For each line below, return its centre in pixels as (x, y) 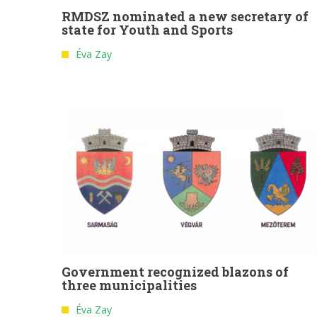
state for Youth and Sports (147, 30)
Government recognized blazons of (175, 272)
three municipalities (129, 286)
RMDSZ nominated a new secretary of (185, 17)
